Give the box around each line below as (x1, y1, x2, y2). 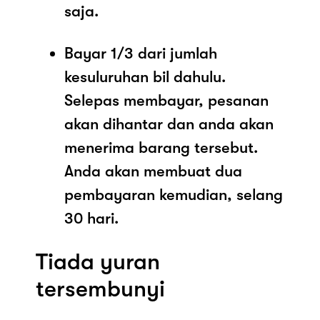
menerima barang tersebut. (64, 138, 258, 156)
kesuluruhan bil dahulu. (64, 67, 226, 86)
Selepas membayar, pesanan (64, 91, 269, 109)
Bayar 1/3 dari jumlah (64, 44, 217, 62)
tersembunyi (36, 275, 165, 302)
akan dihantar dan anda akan (64, 114, 274, 133)
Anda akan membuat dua (64, 161, 242, 180)
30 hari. (64, 209, 119, 227)
